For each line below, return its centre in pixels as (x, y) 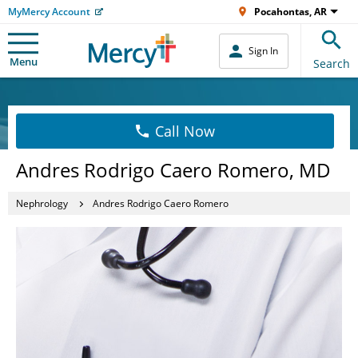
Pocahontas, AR (290, 12)
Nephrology (42, 203)
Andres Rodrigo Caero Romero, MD (173, 170)
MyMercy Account (49, 12)
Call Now (185, 131)
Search (332, 64)
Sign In (263, 51)
